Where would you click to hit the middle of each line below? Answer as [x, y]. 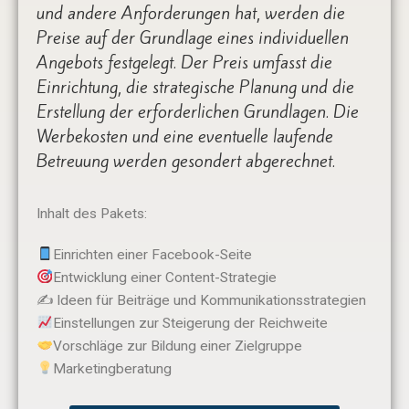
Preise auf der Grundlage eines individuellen [193, 38]
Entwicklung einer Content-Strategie [164, 277]
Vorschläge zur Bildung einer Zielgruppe [177, 346]
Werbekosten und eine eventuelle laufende [185, 136]
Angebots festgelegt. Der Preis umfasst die [184, 63]
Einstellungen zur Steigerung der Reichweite [190, 323]
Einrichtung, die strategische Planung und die [195, 87]
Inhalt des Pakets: [92, 213]
